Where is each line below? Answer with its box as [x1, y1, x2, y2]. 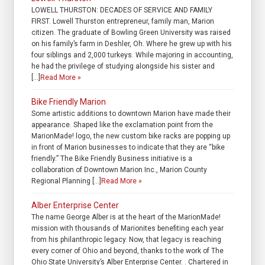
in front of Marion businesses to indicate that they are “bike [31, 143, 225, 152]
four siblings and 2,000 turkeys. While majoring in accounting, [31, 51, 234, 60]
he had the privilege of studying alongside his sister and [31, 62, 215, 71]
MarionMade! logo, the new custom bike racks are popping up [31, 132, 231, 141]
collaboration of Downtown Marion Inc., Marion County [31, 166, 208, 174]
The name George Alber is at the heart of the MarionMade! [31, 213, 221, 222]
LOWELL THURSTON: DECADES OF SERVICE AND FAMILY [31, 6, 213, 15]
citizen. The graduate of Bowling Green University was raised [31, 28, 231, 37]
